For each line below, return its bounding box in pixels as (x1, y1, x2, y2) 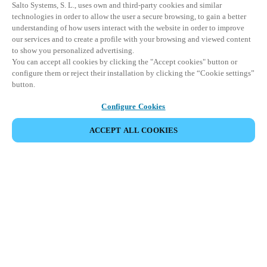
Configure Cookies (101, 102, 166, 111)
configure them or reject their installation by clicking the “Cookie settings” (12, 69, 254, 77)
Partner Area (112, 203, 155, 212)
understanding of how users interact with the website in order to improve (12, 23, 244, 32)
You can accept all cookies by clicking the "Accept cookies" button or (12, 57, 237, 66)
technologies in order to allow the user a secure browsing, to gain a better (12, 12, 246, 21)
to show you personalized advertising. (12, 46, 134, 55)
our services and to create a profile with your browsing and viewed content (12, 35, 251, 44)
